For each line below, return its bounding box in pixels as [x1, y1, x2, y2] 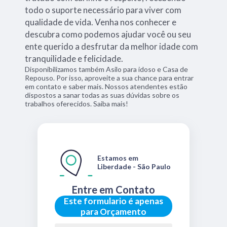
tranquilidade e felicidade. [25, 53, 124, 64]
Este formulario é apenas [64, 195, 163, 206]
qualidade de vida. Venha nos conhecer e [25, 16, 177, 27]
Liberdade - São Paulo [97, 162, 171, 171]
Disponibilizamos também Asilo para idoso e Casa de [25, 64, 188, 73]
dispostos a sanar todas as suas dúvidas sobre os [25, 90, 180, 99]
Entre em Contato [72, 183, 155, 196]
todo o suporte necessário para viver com [25, 4, 182, 15]
